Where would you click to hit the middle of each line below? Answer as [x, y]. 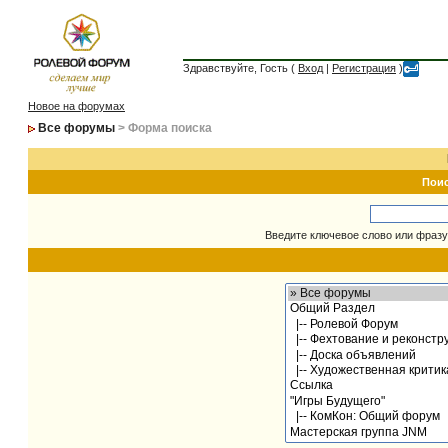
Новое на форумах [76, 106]
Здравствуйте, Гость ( [240, 68]
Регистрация [364, 68]
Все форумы [76, 128]
